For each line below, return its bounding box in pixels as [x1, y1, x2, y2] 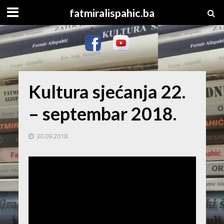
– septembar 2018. [28, 102, 176, 124]
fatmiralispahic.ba [69, 6, 154, 19]
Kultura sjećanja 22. [28, 80, 185, 102]
